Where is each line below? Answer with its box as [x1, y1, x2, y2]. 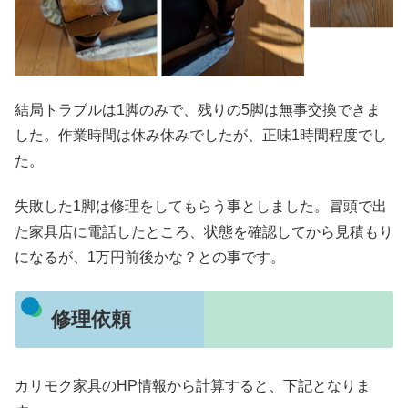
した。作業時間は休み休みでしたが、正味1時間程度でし [15, 127, 387, 143]
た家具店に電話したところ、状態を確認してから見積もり [15, 224, 393, 240]
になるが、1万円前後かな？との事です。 [15, 250, 285, 266]
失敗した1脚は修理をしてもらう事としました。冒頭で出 [15, 199, 387, 215]
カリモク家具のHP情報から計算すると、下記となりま [15, 377, 371, 393]
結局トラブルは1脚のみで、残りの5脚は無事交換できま [15, 101, 381, 117]
